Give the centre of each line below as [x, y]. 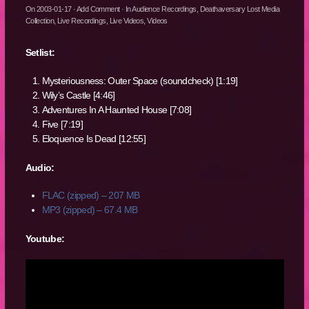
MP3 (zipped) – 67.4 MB [90, 210]
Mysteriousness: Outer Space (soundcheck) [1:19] [140, 80]
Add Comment [98, 9]
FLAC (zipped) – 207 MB [91, 196]
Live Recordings [82, 21]
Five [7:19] [62, 124]
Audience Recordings [164, 9]
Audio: [40, 167]
